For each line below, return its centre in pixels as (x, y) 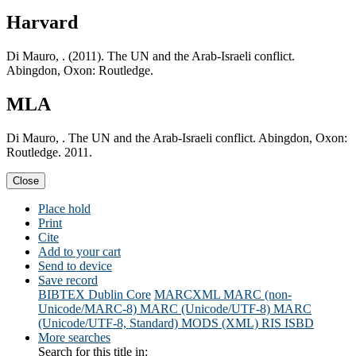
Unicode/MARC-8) (87, 309)
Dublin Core (120, 295)
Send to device (75, 266)
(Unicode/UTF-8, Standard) (108, 323)
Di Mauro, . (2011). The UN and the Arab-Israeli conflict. (151, 56)
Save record (68, 281)
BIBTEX (62, 295)
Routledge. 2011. (49, 153)
